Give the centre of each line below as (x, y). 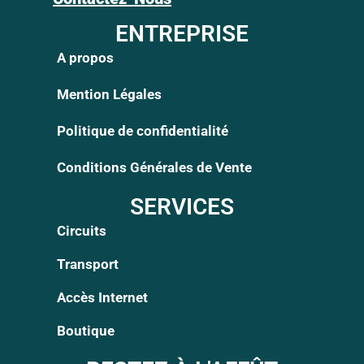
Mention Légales (109, 95)
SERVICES (182, 207)
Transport (88, 264)
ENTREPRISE (182, 34)
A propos (85, 58)
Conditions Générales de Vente (154, 168)
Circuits (82, 231)
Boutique (86, 331)
